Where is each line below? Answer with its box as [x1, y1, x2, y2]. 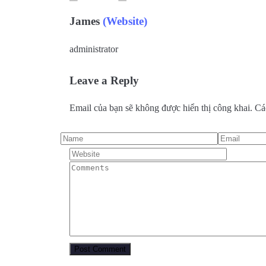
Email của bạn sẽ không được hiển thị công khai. [69, 103, 252, 113]
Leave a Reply [69, 74, 139, 87]
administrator [69, 43, 118, 54]
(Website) [103, 14, 147, 27]
